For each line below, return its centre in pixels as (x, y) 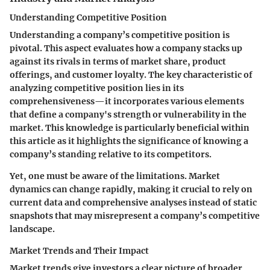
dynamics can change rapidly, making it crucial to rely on (131, 190)
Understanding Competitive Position (88, 18)
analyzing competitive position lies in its (97, 88)
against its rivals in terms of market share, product (118, 62)
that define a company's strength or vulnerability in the (128, 115)
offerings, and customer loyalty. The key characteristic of (131, 75)
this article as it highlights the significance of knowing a (129, 141)
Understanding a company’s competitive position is (120, 35)
